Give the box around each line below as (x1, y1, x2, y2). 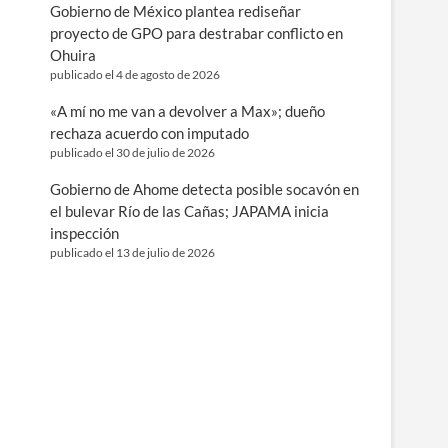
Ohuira (50, 46, 96, 64)
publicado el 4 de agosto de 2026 (50, 67, 220, 82)
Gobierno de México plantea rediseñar (50, 2, 301, 20)
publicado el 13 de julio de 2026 (50, 245, 215, 260)
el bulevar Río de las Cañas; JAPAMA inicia (50, 202, 329, 220)
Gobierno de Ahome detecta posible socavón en (50, 180, 359, 198)
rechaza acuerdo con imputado (50, 124, 249, 142)
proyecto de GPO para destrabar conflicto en (50, 24, 343, 42)
